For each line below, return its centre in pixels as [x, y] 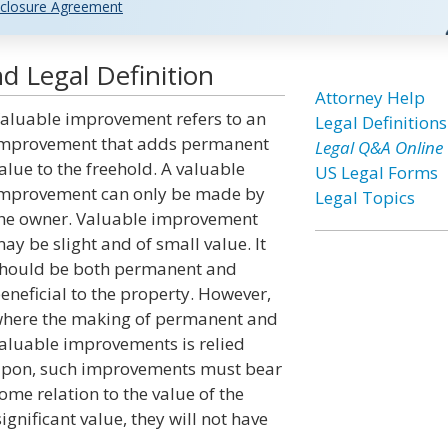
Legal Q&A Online [378, 147]
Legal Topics [364, 197]
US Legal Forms [376, 172]
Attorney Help [369, 97]
